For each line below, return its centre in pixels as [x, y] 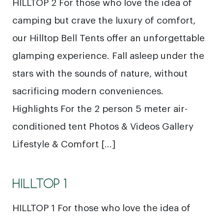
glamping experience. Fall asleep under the [108, 55]
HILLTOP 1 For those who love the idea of [101, 207]
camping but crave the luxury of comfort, [104, 19]
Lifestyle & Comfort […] [64, 143]
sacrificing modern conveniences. [88, 90]
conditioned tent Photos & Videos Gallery [103, 125]
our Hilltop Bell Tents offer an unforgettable [109, 37]
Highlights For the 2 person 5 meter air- [100, 108]
